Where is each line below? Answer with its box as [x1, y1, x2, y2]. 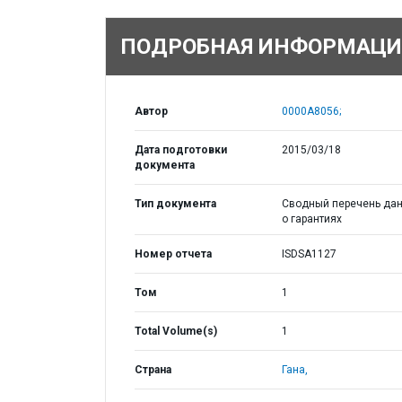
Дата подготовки [135, 144, 227, 156]
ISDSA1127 [281, 248, 336, 260]
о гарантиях [281, 213, 342, 225]
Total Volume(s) [135, 325, 217, 337]
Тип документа [135, 197, 216, 210]
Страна [135, 363, 171, 376]
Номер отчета [135, 248, 212, 260]
